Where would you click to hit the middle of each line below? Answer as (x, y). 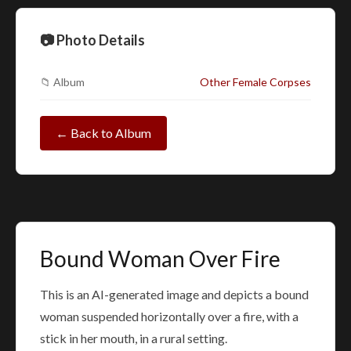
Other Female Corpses (255, 81)
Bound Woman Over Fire (160, 258)
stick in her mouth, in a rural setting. (134, 338)
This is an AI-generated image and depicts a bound (174, 294)
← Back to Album (103, 132)
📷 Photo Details (92, 40)
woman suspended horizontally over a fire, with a (169, 316)
